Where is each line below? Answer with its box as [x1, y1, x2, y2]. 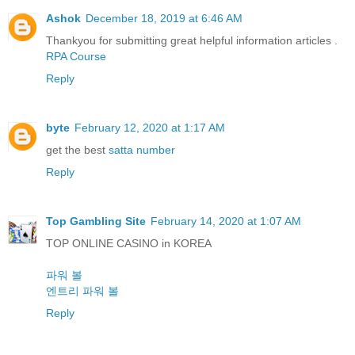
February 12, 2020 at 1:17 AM [74, 121, 225, 135]
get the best [46, 143, 109, 157]
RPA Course [46, 50, 106, 63]
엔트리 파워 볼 [46, 284, 119, 298]
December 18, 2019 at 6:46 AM [86, 12, 242, 25]
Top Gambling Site [46, 215, 146, 228]
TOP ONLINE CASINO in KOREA [46, 237, 212, 250]
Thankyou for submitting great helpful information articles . [46, 34, 338, 48]
